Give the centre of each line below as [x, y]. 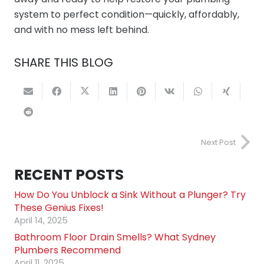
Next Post [218, 142]
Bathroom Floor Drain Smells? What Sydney [115, 237]
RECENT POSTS [69, 174]
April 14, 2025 [41, 220]
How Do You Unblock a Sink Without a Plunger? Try [130, 194]
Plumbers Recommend [67, 250]
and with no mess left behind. [82, 30]
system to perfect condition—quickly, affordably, [127, 14]
